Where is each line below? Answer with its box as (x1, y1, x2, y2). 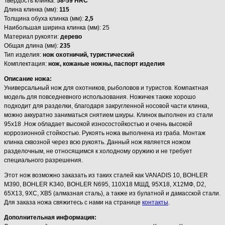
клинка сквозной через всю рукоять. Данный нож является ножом (4, 138, 190, 146)
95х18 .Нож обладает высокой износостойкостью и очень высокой (4, 120, 192, 128)
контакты (142, 198, 168, 206)
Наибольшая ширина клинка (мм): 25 (4, 24, 109, 31)
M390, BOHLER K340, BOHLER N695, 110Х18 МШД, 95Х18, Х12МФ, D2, (4, 180, 206, 188)
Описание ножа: (4, 75, 52, 82)
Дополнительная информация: (4, 213, 96, 221)
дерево (60, 33, 82, 40)
